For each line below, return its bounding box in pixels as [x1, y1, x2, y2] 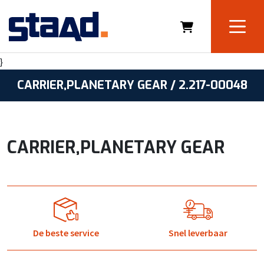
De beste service [33, 227, 99, 239]
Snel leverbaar [169, 227, 227, 239]
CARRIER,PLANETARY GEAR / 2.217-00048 [16, 77, 247, 93]
